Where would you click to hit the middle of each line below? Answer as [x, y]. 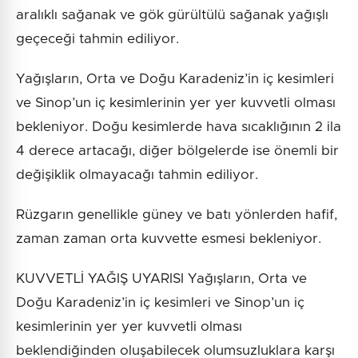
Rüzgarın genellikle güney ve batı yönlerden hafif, [177, 215]
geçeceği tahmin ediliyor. [97, 39]
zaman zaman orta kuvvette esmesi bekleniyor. [169, 239]
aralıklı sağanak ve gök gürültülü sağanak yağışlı [172, 15]
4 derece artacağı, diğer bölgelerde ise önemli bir [177, 151]
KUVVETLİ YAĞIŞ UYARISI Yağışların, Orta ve [161, 279]
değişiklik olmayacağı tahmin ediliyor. [137, 175]
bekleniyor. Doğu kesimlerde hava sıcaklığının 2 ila [179, 127]
